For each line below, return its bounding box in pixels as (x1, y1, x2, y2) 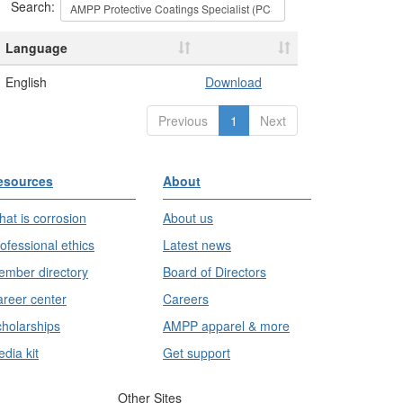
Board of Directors (163, 263, 266, 281)
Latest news (163, 236, 231, 254)
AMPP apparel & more (163, 317, 290, 335)
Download (205, 73, 262, 91)
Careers (163, 290, 209, 308)
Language (5, 39, 67, 57)
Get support (163, 344, 230, 362)
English (5, 73, 47, 91)
